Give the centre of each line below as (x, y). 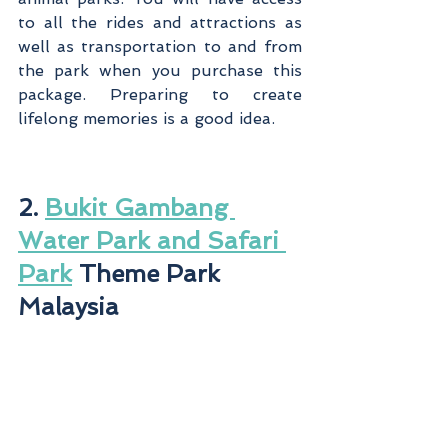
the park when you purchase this (160, 71)
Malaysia (68, 307)
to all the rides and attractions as (160, 23)
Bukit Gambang (140, 208)
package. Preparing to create (160, 95)
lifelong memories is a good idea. (146, 119)
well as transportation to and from (160, 47)
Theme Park (149, 274)
